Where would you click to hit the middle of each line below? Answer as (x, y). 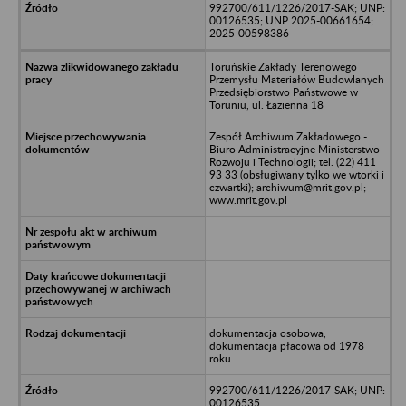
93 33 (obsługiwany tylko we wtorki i (296, 174)
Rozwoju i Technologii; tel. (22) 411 (292, 161)
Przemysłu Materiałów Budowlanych (296, 79)
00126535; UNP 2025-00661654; (291, 20)
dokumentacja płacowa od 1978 (286, 345)
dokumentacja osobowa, (267, 333)
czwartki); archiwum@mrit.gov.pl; (287, 187)
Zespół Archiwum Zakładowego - (288, 136)
